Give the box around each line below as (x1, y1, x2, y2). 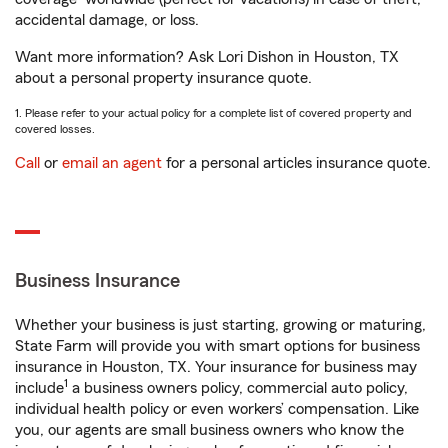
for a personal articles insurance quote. (162, 155, 431, 171)
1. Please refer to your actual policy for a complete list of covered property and (15, 107, 412, 119)
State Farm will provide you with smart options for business (15, 338, 420, 354)
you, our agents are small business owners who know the (15, 422, 404, 438)
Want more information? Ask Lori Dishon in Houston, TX (15, 49, 399, 65)
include (15, 380, 64, 396)
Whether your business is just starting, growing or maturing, (15, 317, 426, 333)
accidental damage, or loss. (15, 12, 199, 28)
